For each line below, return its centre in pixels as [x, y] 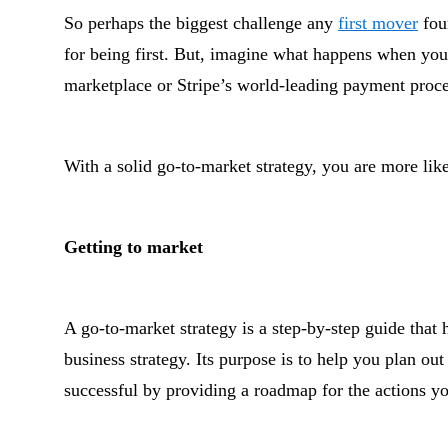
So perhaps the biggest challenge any [201, 23]
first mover [378, 23]
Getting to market [133, 247]
